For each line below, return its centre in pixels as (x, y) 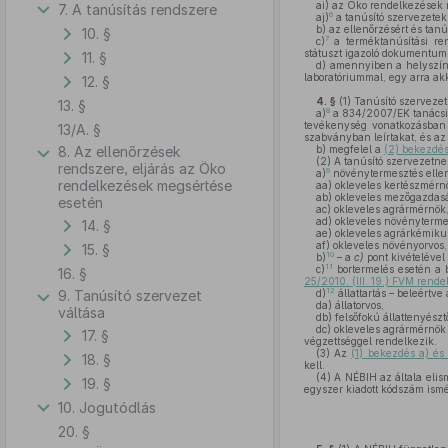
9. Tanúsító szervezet (130, 295)
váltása (81, 312)
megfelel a (354, 149)
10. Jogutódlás (107, 407)
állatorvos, (357, 305)
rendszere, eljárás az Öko (142, 168)
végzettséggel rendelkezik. (370, 341)
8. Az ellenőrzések (119, 151)
